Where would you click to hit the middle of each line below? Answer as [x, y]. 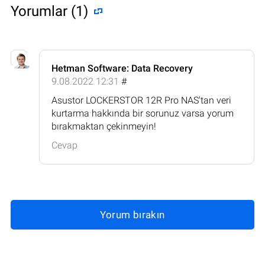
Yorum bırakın [132, 214]
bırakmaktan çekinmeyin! [104, 126]
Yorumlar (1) [49, 11]
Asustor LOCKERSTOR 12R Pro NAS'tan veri [141, 100]
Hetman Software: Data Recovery [122, 68]
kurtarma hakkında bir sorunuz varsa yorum [143, 113]
